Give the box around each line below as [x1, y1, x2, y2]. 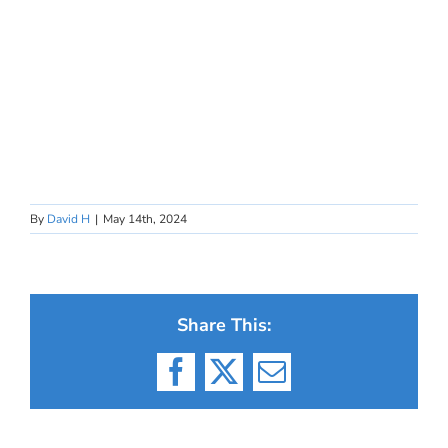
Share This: [177, 313, 271, 337]
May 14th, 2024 [103, 211, 187, 227]
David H [47, 211, 90, 227]
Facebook [174, 369, 283, 399]
